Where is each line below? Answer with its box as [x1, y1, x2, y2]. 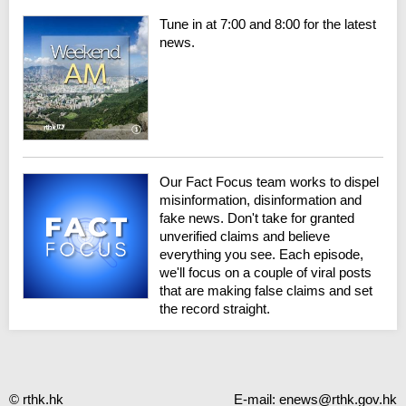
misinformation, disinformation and [159, 192, 362, 208]
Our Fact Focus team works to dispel [159, 174, 380, 190]
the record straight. [159, 301, 271, 317]
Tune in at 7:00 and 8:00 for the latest [159, 15, 377, 32]
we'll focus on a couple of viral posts [159, 265, 372, 281]
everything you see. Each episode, [159, 246, 364, 263]
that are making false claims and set [159, 283, 373, 299]
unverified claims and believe [159, 228, 331, 245]
